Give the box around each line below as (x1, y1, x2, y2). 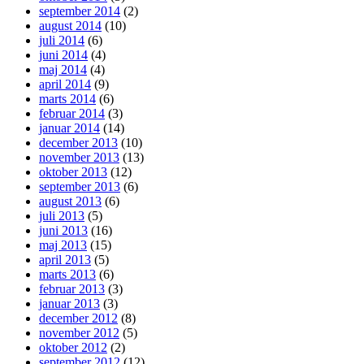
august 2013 (39, 193, 102, 208)
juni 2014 (39, 47, 88, 62)
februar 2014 (39, 106, 105, 120)
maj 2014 (39, 62, 87, 76)
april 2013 (39, 252, 91, 266)
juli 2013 (39, 208, 84, 223)
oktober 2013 (39, 164, 107, 179)
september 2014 (39, 3, 120, 18)
